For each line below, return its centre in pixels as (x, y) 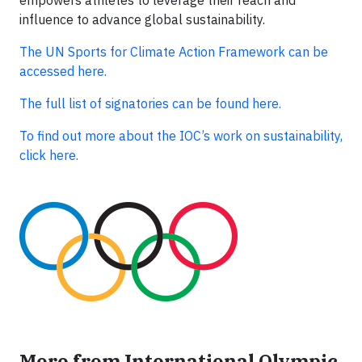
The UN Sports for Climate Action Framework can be (174, 51)
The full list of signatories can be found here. (150, 103)
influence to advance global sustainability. (142, 19)
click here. (49, 155)
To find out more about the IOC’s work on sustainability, (181, 135)
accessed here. (63, 71)
